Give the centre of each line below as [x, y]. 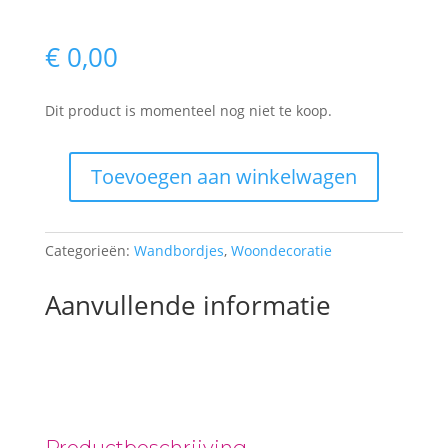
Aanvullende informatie [187, 305]
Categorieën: [89, 250]
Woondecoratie [281, 250]
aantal [64, 210]
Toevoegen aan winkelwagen [223, 176]
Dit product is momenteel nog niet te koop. [188, 110]
